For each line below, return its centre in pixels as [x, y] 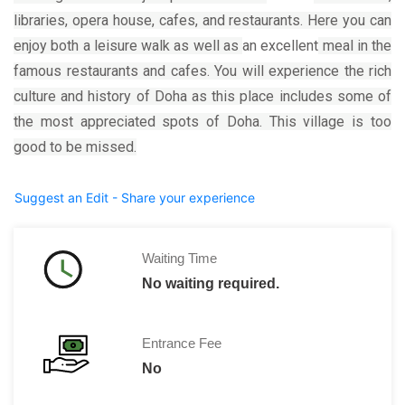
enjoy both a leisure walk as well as [128, 45]
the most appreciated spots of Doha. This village [179, 121]
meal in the [355, 45]
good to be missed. [75, 146]
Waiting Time [179, 258]
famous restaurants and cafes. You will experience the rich [202, 71]
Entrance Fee [181, 343]
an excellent [281, 45]
